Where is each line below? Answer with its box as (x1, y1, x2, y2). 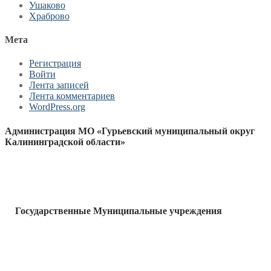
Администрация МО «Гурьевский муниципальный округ (5, 125, 255, 136)
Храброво (29, 10, 70, 21)
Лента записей (29, 80, 89, 91)
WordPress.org (29, 102, 85, 113)
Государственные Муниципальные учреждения (15, 205, 222, 216)
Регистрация (29, 58, 81, 69)
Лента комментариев (29, 91, 115, 102)
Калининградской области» (5, 136, 125, 147)
